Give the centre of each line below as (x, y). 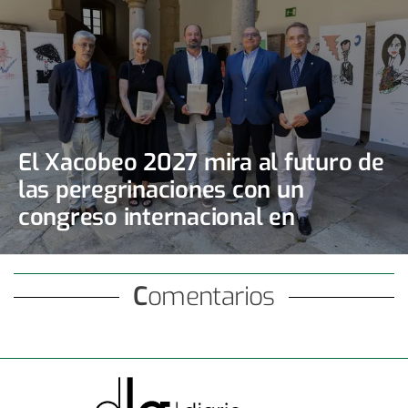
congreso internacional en (157, 217)
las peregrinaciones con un (161, 190)
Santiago (65, 245)
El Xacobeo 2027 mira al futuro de (201, 163)
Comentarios (211, 297)
